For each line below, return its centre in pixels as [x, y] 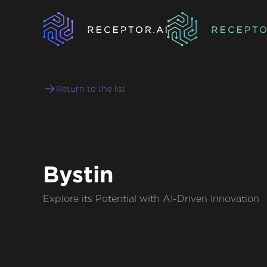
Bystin [78, 174]
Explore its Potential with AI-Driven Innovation [151, 199]
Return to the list [91, 89]
